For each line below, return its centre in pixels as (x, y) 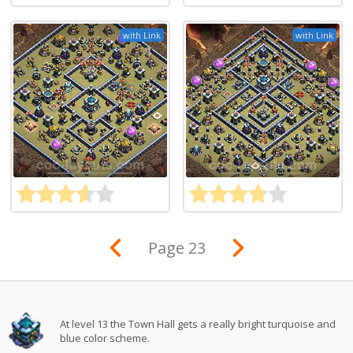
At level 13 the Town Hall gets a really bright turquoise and (198, 324)
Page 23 (176, 248)
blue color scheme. (105, 338)
